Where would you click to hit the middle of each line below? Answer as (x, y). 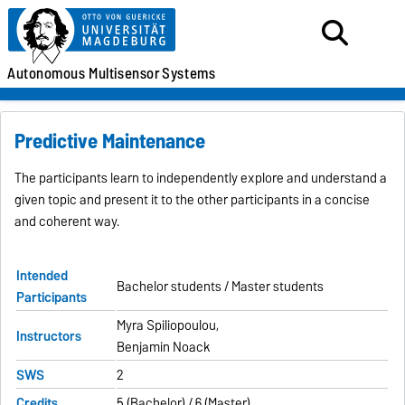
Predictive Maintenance (110, 141)
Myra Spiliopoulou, (168, 325)
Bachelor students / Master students (221, 286)
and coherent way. (67, 221)
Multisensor (125, 73)
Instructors (49, 336)
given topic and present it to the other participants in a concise (193, 199)
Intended (42, 275)
